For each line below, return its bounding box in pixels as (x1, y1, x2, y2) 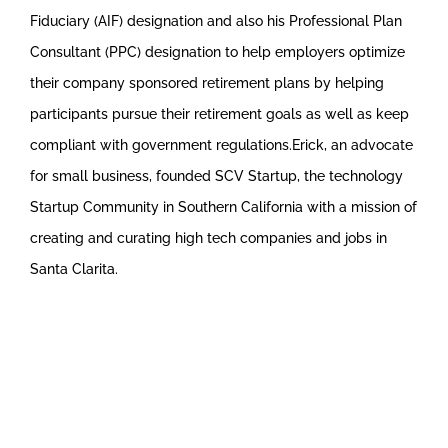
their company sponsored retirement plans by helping (30, 75, 384, 91)
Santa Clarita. (30, 261, 118, 277)
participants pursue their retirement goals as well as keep (30, 106, 409, 122)
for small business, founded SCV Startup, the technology (30, 168, 403, 184)
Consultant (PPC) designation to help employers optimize (30, 44, 405, 60)
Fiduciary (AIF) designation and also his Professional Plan (30, 13, 402, 29)
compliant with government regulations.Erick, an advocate (30, 137, 413, 153)
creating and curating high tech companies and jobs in (30, 230, 387, 246)
